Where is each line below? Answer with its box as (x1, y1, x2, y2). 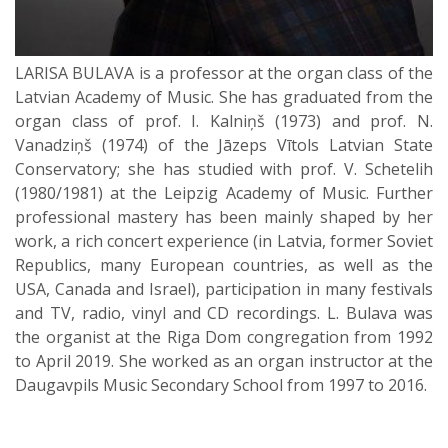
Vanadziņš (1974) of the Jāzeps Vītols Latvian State (15, 133, 433, 156)
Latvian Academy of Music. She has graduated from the (15, 85, 433, 108)
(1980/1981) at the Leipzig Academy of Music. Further (15, 181, 433, 204)
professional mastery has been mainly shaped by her (15, 205, 433, 228)
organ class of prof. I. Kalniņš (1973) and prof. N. (15, 109, 433, 132)
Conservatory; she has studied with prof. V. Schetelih (15, 157, 433, 180)
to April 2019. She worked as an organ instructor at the (15, 349, 433, 372)
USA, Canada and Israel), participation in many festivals (15, 277, 433, 300)
